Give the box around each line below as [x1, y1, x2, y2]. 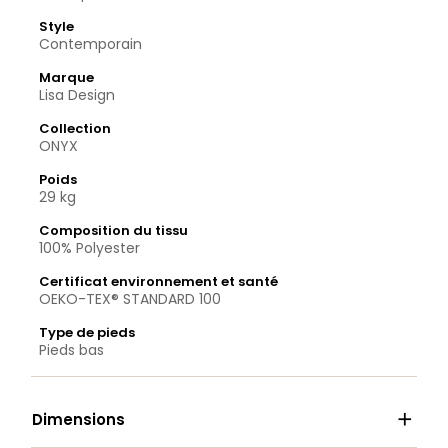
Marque [39, 68, 94, 87]
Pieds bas [39, 340, 104, 360]
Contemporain [39, 34, 142, 54]
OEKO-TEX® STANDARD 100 [39, 289, 221, 309]
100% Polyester [39, 238, 140, 258]
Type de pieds [39, 323, 135, 342]
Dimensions [32, 409, 125, 430]
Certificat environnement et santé [39, 272, 278, 291]
